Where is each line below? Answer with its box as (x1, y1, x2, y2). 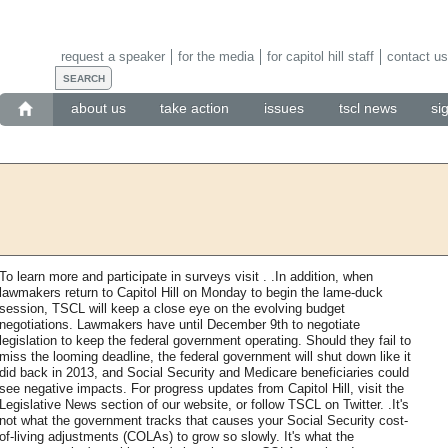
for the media (177, 48, 254, 64)
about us (70, 100, 126, 117)
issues (264, 100, 304, 117)
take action (160, 100, 230, 117)
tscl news (338, 100, 397, 117)
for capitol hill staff (266, 48, 374, 64)
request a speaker (60, 48, 165, 64)
